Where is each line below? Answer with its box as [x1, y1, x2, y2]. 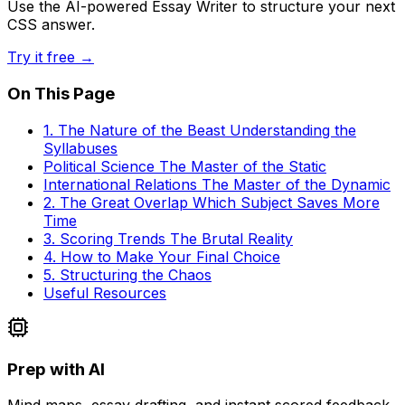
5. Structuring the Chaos [43, 265, 212, 284]
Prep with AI [7, 358, 105, 380]
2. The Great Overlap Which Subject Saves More [43, 193, 380, 212]
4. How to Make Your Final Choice [43, 247, 280, 266]
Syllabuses [43, 138, 118, 157]
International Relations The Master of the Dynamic [43, 174, 391, 193]
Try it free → [7, 48, 94, 67]
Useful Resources [43, 283, 166, 302]
